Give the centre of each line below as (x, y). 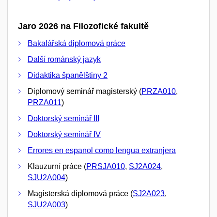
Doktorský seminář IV (64, 135)
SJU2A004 (46, 178)
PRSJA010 (106, 167)
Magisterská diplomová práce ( (80, 194)
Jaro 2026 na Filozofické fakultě (83, 26)
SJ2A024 (145, 167)
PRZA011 (45, 103)
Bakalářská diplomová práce (77, 44)
